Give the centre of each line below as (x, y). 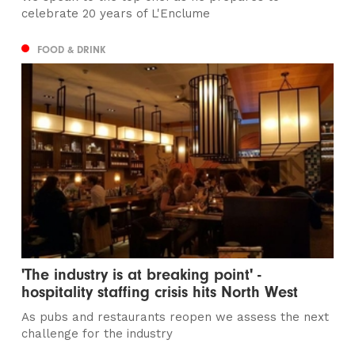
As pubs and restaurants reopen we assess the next (176, 317)
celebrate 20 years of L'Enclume (116, 13)
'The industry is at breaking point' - (141, 275)
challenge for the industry (97, 334)
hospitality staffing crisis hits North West (160, 292)
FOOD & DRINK (72, 49)
